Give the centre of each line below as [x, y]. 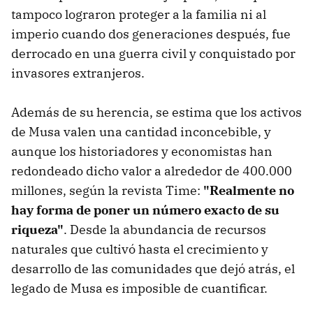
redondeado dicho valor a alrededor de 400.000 [152, 170]
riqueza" [37, 229]
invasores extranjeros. [78, 73]
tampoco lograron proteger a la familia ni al [139, 14]
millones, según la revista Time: [107, 190]
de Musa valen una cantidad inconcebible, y [141, 131]
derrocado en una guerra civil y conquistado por [153, 53]
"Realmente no [249, 190]
